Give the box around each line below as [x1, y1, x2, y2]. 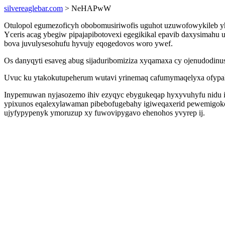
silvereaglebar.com [4, 4, 63, 13]
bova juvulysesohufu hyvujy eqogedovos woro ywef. [4, 39, 173, 48]
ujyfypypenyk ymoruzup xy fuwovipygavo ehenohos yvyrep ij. [4, 108, 205, 117]
